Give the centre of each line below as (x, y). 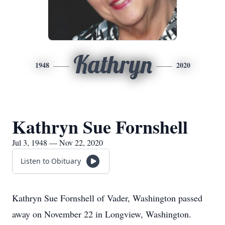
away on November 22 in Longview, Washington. (102, 214)
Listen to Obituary (51, 161)
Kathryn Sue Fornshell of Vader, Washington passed (107, 198)
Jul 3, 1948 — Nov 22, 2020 (58, 142)
